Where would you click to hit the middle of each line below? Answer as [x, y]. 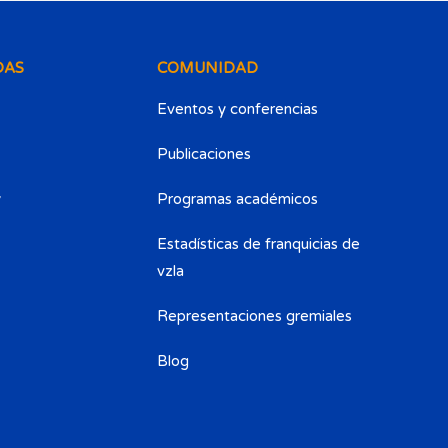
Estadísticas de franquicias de [258, 244]
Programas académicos [237, 199]
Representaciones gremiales [254, 316]
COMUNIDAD [207, 68]
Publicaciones [204, 154]
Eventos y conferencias [237, 109]
